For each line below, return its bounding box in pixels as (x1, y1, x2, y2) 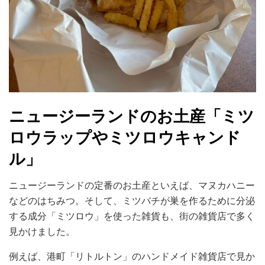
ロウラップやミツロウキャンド (9, 126, 241, 150)
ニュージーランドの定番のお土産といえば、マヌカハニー (9, 179, 255, 191)
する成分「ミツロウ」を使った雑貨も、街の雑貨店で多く (9, 210, 255, 222)
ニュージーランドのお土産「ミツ (9, 105, 254, 129)
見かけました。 (9, 225, 75, 237)
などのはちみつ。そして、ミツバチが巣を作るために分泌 (9, 195, 255, 206)
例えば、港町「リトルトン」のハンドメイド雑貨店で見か (9, 250, 255, 262)
